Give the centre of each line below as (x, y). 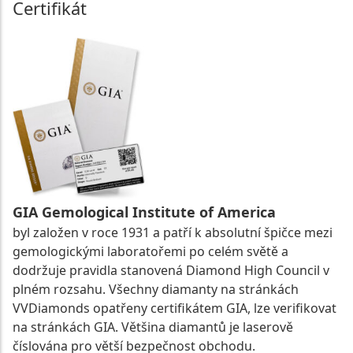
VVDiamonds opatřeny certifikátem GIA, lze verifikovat (175, 308)
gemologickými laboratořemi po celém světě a (150, 251)
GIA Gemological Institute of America (144, 212)
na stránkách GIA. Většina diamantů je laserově (153, 327)
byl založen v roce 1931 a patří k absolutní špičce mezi (173, 232)
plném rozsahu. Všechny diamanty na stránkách (156, 289)
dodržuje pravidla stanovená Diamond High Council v (171, 270)
